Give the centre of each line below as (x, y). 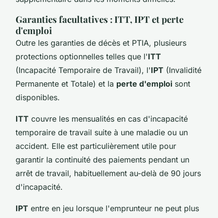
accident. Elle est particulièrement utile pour (96, 146)
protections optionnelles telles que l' (82, 56)
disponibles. (38, 97)
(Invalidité (182, 70)
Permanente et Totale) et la (66, 83)
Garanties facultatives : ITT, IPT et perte (100, 19)
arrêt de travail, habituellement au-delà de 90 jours (108, 173)
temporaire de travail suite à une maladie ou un (102, 132)
